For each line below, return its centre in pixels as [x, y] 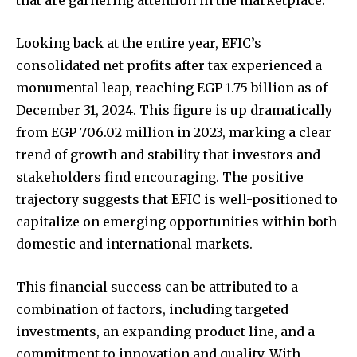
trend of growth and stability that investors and [168, 155]
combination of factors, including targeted [152, 310]
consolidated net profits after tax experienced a [169, 66]
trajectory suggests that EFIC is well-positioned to [177, 200]
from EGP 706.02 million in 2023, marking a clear [174, 133]
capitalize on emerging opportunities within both [177, 222]
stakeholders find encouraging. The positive [160, 177]
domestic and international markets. [134, 244]
